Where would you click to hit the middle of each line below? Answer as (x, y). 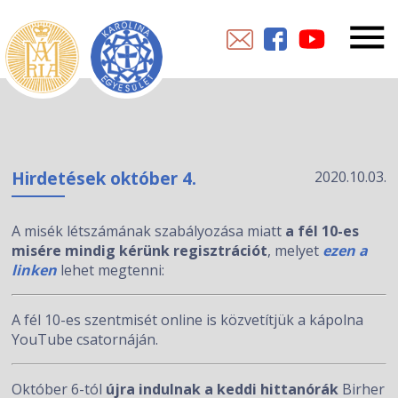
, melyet (295, 251)
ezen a (346, 251)
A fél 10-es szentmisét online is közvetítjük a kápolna (188, 320)
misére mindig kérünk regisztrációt (140, 251)
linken (36, 270)
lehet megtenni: (113, 270)
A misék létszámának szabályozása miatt (149, 231)
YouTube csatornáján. (85, 339)
